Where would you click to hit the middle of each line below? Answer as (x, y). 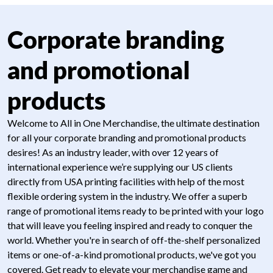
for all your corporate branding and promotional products (127, 138)
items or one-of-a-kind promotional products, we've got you (132, 255)
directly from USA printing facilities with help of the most (126, 182)
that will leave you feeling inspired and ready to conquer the (130, 225)
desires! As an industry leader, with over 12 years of (113, 152)
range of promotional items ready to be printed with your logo (136, 211)
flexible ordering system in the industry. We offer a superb (127, 196)
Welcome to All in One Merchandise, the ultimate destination (133, 123)
